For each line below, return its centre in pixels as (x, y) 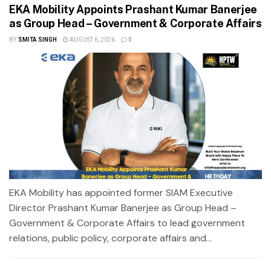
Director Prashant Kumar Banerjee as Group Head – (123, 207)
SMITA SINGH (37, 40)
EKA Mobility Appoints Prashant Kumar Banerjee (133, 9)
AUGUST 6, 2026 (91, 40)
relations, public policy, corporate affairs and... (110, 238)
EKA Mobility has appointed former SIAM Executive (121, 192)
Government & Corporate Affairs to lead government (127, 223)
